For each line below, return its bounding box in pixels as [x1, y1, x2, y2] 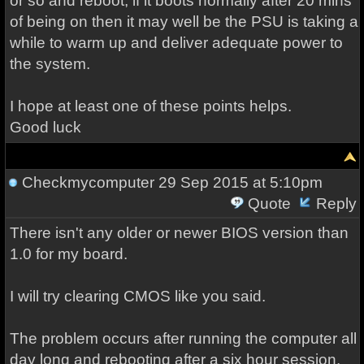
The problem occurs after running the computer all [9, 330, 357, 347]
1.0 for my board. [9, 245, 128, 262]
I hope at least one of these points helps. [9, 97, 292, 115]
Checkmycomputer [21, 174, 154, 191]
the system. [9, 55, 90, 72]
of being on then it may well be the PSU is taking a [9, 13, 358, 30]
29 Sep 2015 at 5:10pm [154, 174, 323, 191]
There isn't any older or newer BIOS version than [9, 224, 349, 241]
